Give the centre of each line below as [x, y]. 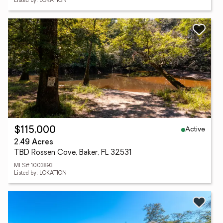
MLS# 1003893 [33, 166]
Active [195, 129]
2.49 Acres [34, 143]
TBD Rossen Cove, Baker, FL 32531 [73, 153]
